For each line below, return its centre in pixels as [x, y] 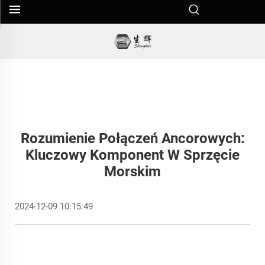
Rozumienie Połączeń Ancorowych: [132, 138]
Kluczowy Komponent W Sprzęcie [132, 155]
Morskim [132, 172]
